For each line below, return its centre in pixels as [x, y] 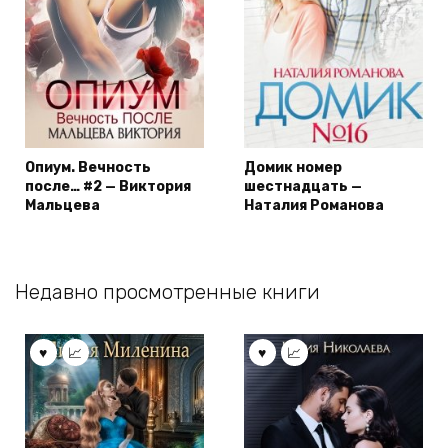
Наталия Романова [314, 205]
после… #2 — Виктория [108, 186]
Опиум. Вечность [88, 167]
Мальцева [62, 205]
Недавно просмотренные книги [167, 291]
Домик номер [293, 167]
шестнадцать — [303, 186]
